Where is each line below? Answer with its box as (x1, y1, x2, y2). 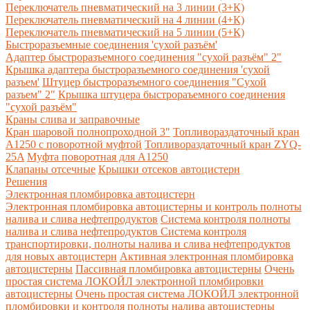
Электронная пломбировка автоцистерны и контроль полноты (6, 200, 302, 212)
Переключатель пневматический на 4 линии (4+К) (6, 13, 244, 26)
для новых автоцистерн (6, 250, 117, 262)
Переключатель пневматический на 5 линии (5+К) (6, 26, 244, 38)
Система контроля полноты (161, 212, 291, 225)
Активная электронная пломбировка (120, 250, 293, 262)
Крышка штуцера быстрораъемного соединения (58, 88, 285, 100)
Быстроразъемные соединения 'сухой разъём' (6, 38, 217, 51)
